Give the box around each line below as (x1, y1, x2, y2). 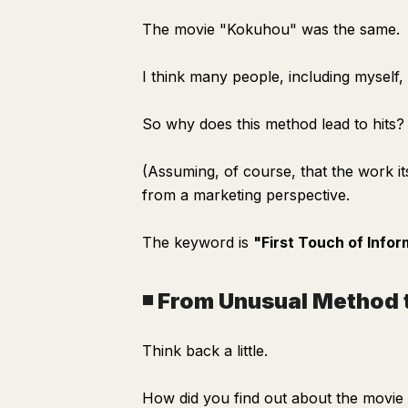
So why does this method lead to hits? (142, 115, 404, 133)
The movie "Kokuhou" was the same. (142, 20, 400, 38)
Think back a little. (142, 342, 268, 360)
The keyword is (142, 233, 253, 251)
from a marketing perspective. (142, 186, 350, 204)
